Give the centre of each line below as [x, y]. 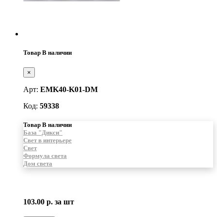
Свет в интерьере [47, 140]
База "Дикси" [43, 133]
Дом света [38, 164]
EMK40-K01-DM [69, 90]
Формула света [45, 156]
